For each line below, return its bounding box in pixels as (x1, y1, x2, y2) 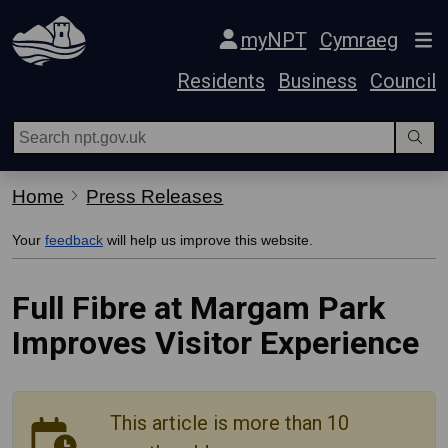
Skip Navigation (15, 10, 113, 26)
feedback (45, 232, 103, 248)
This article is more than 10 (109, 411, 349, 435)
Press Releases (86, 186, 224, 207)
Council (370, 69, 436, 93)
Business (278, 69, 357, 93)
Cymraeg (319, 27, 398, 52)
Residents (177, 69, 265, 93)
